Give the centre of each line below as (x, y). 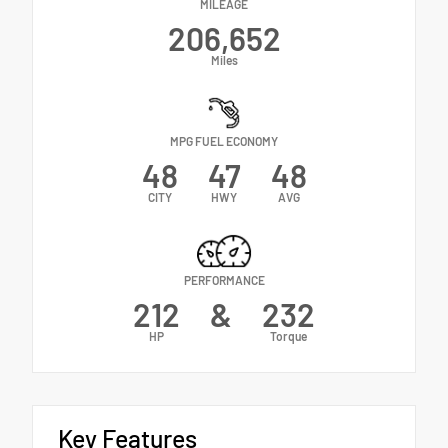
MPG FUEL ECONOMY (224, 141)
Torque (288, 335)
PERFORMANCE (224, 279)
